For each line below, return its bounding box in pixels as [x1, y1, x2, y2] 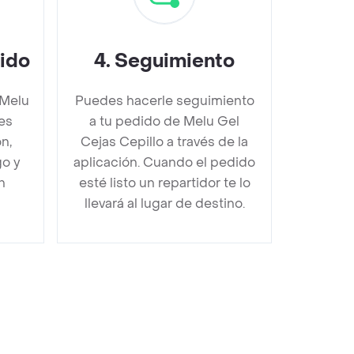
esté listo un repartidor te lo [78, 174, 250, 191]
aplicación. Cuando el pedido [73, 153, 255, 171]
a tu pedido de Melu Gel [89, 112, 239, 130]
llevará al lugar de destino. [84, 194, 245, 212]
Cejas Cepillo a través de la [81, 133, 248, 150]
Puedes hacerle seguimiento [74, 92, 254, 109]
